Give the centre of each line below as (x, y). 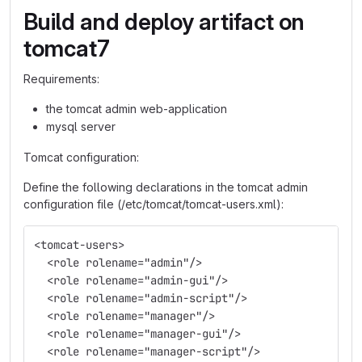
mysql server (81, 126)
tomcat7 (67, 48)
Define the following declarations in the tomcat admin (166, 187)
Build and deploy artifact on (164, 22)
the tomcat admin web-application (137, 109)
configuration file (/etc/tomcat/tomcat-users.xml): (154, 204)
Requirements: (61, 79)
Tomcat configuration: (81, 157)
